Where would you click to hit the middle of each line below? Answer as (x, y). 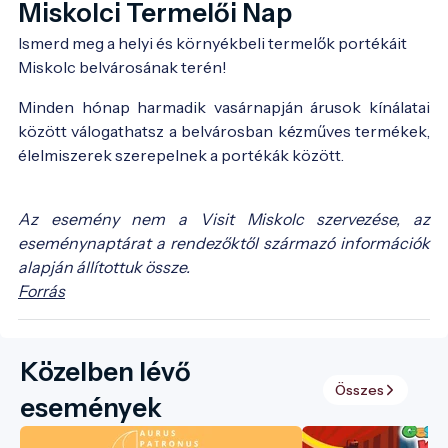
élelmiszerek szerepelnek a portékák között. (181, 155)
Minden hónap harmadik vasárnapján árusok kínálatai (224, 107)
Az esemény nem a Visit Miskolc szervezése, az (224, 219)
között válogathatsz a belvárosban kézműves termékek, (224, 131)
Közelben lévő (105, 372)
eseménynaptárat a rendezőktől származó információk (224, 243)
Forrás (41, 291)
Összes (359, 390)
